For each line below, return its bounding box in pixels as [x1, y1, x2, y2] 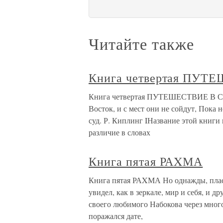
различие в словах [89, 127, 150, 138]
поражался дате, [89, 211, 143, 222]
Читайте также [89, 33, 194, 55]
